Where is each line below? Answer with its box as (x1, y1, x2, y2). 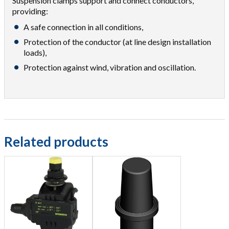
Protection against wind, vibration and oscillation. (24, 62, 196, 72)
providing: (12, 6, 48, 16)
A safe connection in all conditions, (24, 22, 143, 32)
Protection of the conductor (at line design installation (24, 37, 211, 47)
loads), (24, 48, 47, 57)
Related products (4, 133, 108, 150)
